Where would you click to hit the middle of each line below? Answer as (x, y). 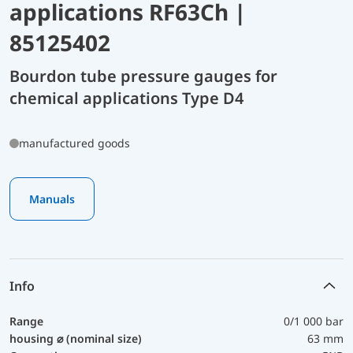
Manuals (52, 199)
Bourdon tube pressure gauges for (143, 76)
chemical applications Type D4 (126, 98)
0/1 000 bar (314, 321)
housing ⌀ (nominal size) (76, 338)
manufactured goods (74, 143)
